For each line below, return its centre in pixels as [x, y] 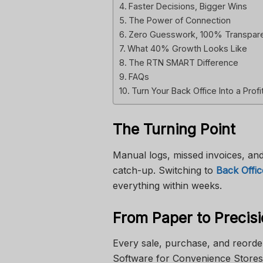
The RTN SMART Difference [183, 63]
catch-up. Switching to [164, 170]
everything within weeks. [167, 185]
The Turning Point [174, 129]
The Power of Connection [179, 21]
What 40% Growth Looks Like [187, 49]
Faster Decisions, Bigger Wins [188, 6]
